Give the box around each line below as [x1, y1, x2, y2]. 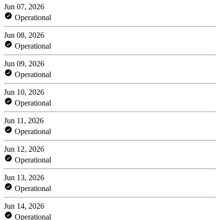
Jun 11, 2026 [4, 116, 44, 125]
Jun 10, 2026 [4, 87, 44, 96]
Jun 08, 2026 [4, 30, 44, 39]
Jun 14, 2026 [4, 201, 44, 210]
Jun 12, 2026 [4, 144, 44, 153]
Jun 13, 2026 [4, 173, 44, 182]
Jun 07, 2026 [4, 2, 44, 11]
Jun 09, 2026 [4, 59, 44, 68]
